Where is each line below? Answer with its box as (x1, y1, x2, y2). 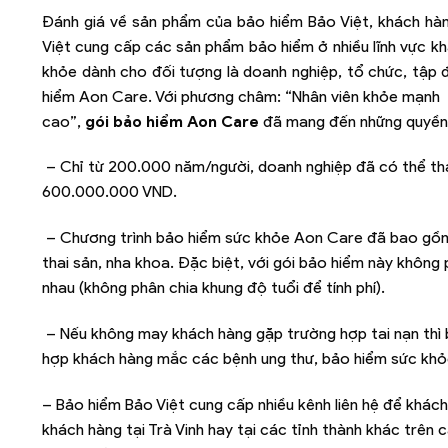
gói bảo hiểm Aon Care (85, 111, 259, 131)
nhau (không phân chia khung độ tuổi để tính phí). (42, 278, 385, 298)
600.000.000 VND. (42, 182, 177, 202)
